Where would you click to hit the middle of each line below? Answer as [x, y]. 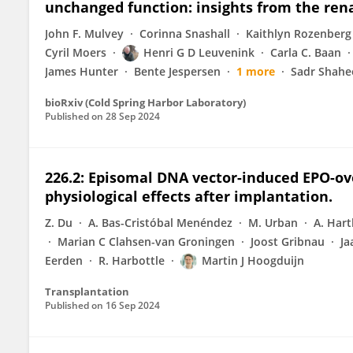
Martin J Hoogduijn [253, 260]
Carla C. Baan [306, 52]
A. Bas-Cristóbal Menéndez [160, 223]
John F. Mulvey [84, 33]
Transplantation [87, 292]
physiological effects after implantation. [189, 196]
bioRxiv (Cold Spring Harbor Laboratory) [145, 102]
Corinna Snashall [185, 33]
